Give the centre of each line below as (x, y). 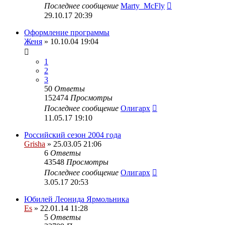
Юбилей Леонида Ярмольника (77, 199)
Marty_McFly (143, 6)
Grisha (35, 144)
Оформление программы (67, 32)
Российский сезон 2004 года (73, 135)
